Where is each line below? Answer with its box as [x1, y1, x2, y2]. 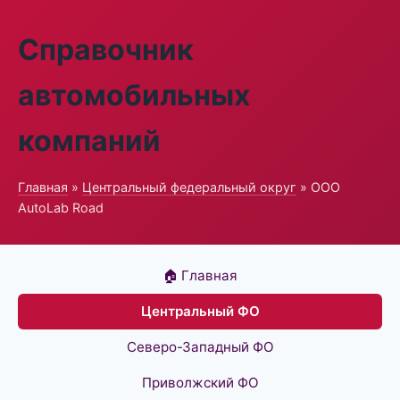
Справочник [18, 32, 194, 67]
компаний [18, 123, 161, 158]
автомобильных [18, 78, 250, 112]
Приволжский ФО [141, 374, 259, 391]
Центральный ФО [140, 303, 260, 320]
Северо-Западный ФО [126, 338, 274, 355]
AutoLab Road [18, 200, 104, 215]
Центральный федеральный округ [82, 179, 296, 195]
